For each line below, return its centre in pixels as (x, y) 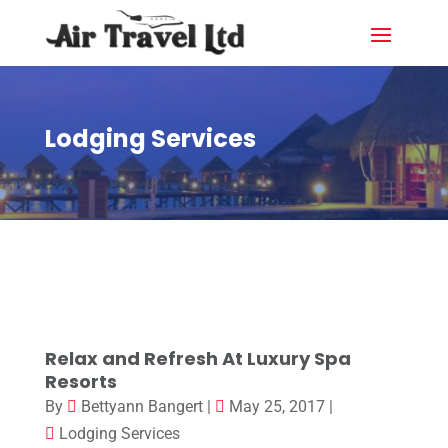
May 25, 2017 (276, 407)
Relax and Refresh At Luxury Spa (197, 359)
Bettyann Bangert (141, 407)
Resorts (80, 382)
